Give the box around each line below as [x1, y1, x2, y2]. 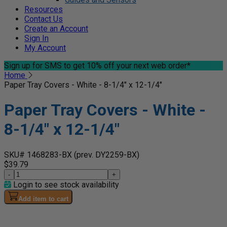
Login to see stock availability [11, 179, 119, 190]
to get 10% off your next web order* [62, 61, 191, 70]
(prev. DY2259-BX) [74, 149, 139, 160]
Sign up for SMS [4, 61, 62, 70]
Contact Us [24, 14, 63, 24]
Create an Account [24, 24, 88, 33]
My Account [24, 43, 66, 53]
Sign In [24, 33, 49, 43]
